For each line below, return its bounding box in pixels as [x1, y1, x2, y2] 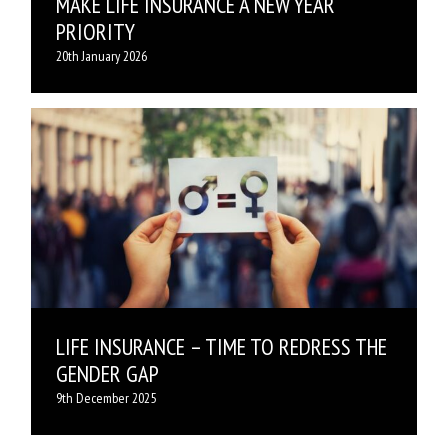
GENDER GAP [56, 359, 159, 389]
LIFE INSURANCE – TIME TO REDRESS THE [56, 332, 387, 362]
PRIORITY [56, 17, 135, 47]
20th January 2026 [56, 47, 147, 66]
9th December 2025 [56, 389, 156, 408]
